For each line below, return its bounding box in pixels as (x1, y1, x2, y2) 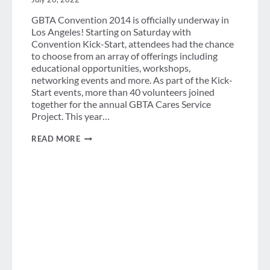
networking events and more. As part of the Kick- (31, 74, 233, 86)
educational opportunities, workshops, (31, 62, 190, 74)
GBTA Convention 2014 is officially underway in (31, 14, 229, 26)
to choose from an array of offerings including (31, 50, 218, 62)
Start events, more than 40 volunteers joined (31, 86, 215, 98)
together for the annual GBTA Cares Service (31, 98, 211, 110)
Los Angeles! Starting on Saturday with (31, 26, 191, 38)
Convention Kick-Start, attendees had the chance (31, 38, 234, 50)
